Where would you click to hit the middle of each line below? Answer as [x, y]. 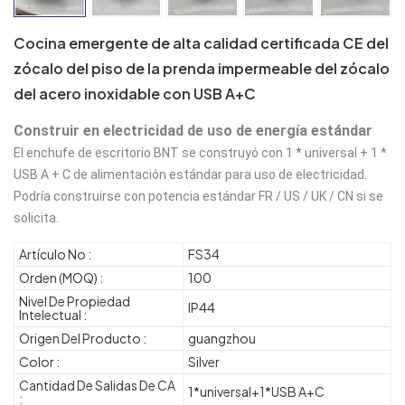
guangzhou [222, 338]
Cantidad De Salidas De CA [97, 385]
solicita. [36, 217]
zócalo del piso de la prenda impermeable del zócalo [202, 68]
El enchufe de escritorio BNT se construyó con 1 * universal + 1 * [200, 152]
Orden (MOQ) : [61, 277]
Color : [39, 361]
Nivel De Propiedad [75, 301]
